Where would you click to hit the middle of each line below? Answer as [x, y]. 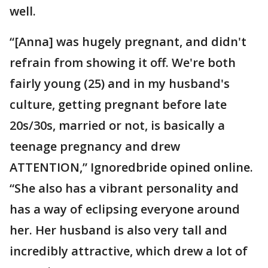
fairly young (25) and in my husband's [120, 84]
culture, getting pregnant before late [118, 105]
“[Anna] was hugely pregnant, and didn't [128, 42]
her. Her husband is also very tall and [118, 230]
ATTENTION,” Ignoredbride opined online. [131, 167]
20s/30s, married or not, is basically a [117, 126]
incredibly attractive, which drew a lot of [129, 251]
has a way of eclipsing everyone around [125, 209]
